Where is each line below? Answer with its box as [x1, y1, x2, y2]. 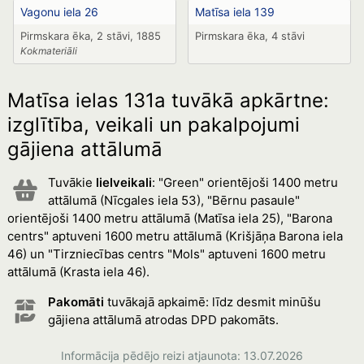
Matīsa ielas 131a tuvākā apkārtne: [6, 89, 329, 112]
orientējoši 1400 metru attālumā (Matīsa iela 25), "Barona [6, 210, 332, 226]
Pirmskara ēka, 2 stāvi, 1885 [19, 29, 161, 42]
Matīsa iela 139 [195, 5, 275, 19]
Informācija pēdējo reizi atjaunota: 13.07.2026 [61, 349, 303, 362]
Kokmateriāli [19, 45, 77, 57]
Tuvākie [47, 175, 96, 190]
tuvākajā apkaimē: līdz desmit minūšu [103, 294, 321, 310]
